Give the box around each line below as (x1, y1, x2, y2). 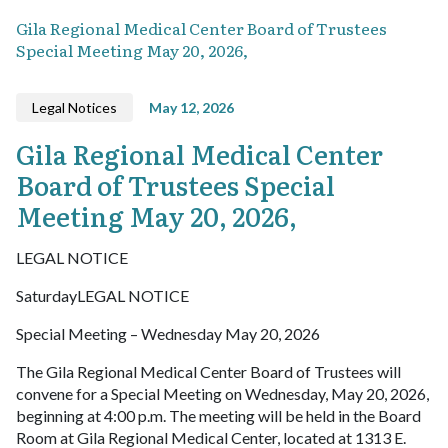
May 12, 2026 (149, 98, 234, 116)
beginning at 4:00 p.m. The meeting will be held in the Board (16, 405, 421, 425)
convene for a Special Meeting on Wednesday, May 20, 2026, (16, 383, 429, 403)
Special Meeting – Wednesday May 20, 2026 (16, 323, 320, 343)
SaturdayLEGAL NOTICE (16, 285, 189, 305)
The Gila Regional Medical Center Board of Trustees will (16, 361, 401, 381)
